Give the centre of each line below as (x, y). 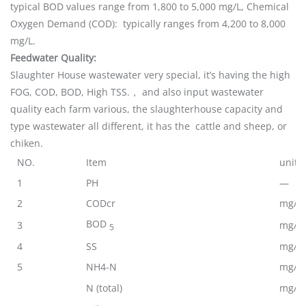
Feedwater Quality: (53, 58)
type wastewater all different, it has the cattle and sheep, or (149, 126)
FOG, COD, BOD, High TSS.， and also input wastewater (137, 92)
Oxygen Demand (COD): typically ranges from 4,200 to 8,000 (148, 24)
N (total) (104, 288)
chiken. (29, 143)
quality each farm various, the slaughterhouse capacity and (147, 109)
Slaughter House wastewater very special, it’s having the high (150, 75)
